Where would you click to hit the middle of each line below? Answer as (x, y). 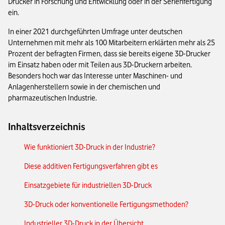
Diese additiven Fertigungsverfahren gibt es (91, 166)
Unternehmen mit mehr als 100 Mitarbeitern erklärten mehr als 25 (111, 43)
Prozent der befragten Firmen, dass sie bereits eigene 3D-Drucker (109, 54)
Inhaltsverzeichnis (46, 127)
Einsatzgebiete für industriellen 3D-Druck (88, 186)
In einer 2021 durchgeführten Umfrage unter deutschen (95, 32)
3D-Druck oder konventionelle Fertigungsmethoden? (106, 205)
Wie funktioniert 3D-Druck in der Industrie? (90, 147)
